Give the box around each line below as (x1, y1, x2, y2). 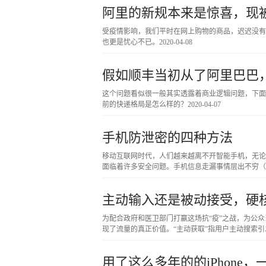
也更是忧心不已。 (102, 38, 159, 46)
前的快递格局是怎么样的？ (102, 100, 188, 109)
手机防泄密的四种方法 (102, 130, 233, 145)
